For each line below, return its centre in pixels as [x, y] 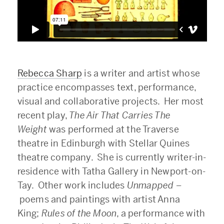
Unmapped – [154, 185]
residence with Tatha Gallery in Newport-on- [111, 171]
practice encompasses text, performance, [107, 87]
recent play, [43, 115]
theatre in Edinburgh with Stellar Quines [103, 143]
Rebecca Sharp [50, 73]
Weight [33, 129]
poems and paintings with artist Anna [100, 199]
